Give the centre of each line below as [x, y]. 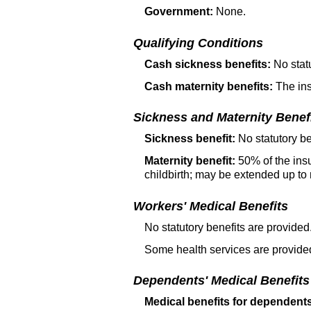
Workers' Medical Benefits [211, 206]
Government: [179, 12]
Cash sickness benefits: [208, 64]
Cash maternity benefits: [209, 86]
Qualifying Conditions [198, 43]
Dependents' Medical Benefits [221, 281]
